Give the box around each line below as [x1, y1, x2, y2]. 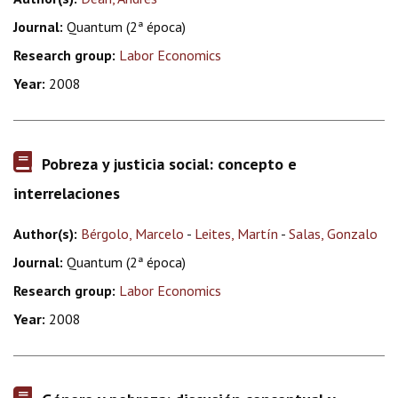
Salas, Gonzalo [289, 225, 378, 243]
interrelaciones [13, 183, 120, 203]
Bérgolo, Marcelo [81, 225, 184, 243]
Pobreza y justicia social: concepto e [42, 154, 297, 174]
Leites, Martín [195, 225, 278, 243]
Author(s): [13, 225, 81, 243]
